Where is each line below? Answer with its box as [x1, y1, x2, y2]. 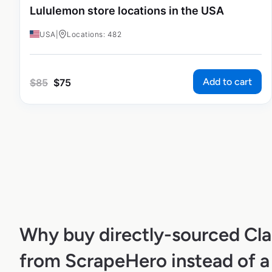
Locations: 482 [67, 30, 121, 39]
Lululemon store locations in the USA [30, 4, 224, 17]
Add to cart [203, 76, 252, 88]
